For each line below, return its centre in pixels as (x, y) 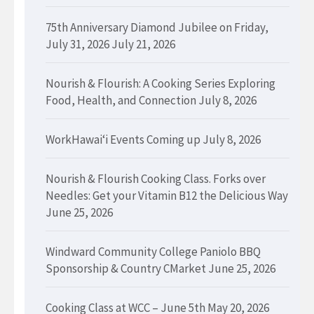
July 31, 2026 (77, 45)
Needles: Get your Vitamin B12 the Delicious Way (167, 196)
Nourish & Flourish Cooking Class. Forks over (156, 179)
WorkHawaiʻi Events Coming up (123, 140)
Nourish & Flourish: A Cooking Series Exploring (161, 84)
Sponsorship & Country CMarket (126, 269)
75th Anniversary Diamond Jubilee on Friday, (157, 28)
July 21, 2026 (143, 45)
